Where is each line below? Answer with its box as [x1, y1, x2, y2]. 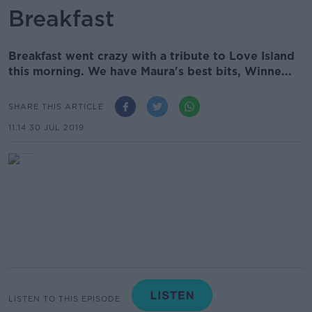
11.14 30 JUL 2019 [8, 123, 84, 132]
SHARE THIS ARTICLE [8, 101, 104, 111]
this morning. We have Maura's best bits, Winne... [8, 65, 292, 78]
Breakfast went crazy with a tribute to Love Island [8, 49, 295, 63]
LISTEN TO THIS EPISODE [8, 293, 120, 304]
